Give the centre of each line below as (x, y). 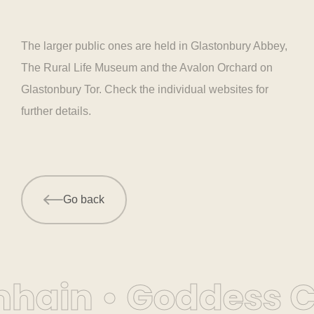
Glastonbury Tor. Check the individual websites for (145, 90)
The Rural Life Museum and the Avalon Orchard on (147, 68)
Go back (84, 200)
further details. (56, 111)
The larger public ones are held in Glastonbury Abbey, (154, 46)
